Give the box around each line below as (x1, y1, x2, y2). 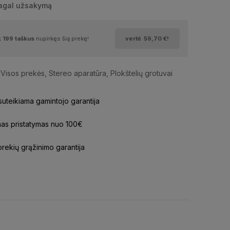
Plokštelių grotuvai (110, 68, 172, 78)
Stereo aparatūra (48, 68, 106, 78)
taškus (13, 34, 36, 42)
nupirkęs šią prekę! (35, 34, 89, 42)
